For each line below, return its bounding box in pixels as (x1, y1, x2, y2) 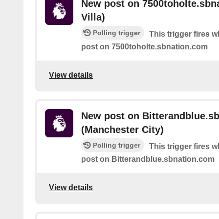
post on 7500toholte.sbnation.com (81, 43, 208, 51)
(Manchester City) (81, 124, 164, 135)
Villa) (81, 12, 105, 23)
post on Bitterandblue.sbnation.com (81, 155, 215, 164)
